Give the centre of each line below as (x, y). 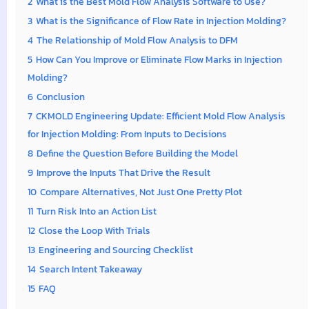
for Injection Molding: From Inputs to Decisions (127, 134)
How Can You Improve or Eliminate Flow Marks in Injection (159, 60)
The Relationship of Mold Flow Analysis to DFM (137, 40)
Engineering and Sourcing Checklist (116, 250)
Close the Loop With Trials (94, 231)
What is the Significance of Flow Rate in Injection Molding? (161, 21)
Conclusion (61, 97)
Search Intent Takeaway (91, 269)
